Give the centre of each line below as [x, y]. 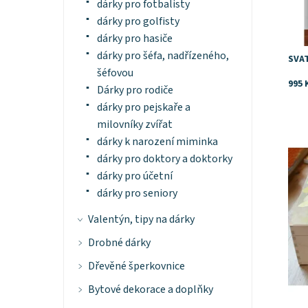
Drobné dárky [119, 243]
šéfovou [115, 73]
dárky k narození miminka [157, 142]
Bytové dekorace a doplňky [150, 290]
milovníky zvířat [134, 125]
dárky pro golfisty [138, 22]
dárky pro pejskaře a [143, 108]
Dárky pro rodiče [135, 90]
